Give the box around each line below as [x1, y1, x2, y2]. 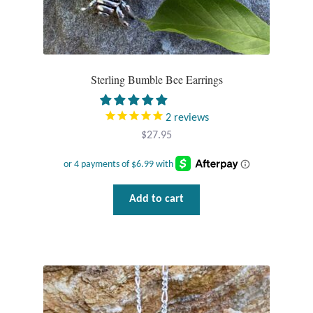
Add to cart [129, 194, 184, 205]
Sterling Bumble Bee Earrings [90, 71, 223, 87]
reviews [171, 112, 209, 124]
